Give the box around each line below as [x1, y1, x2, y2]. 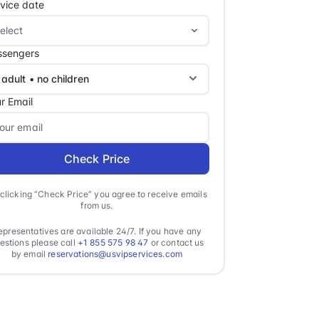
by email [11, 248, 48, 259]
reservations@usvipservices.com [48, 248, 183, 259]
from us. [80, 199, 113, 211]
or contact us [148, 236, 204, 248]
